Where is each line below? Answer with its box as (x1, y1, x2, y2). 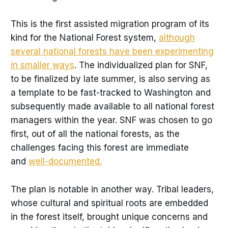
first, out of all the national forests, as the (10, 129, 180, 139)
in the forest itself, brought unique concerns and (10, 211, 208, 222)
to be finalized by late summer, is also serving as (10, 74, 210, 84)
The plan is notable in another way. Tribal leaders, (10, 184, 214, 194)
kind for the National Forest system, (10, 33, 159, 43)
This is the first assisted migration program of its (10, 19, 209, 30)
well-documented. (28, 156, 102, 167)
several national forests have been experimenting (10, 46, 214, 57)
